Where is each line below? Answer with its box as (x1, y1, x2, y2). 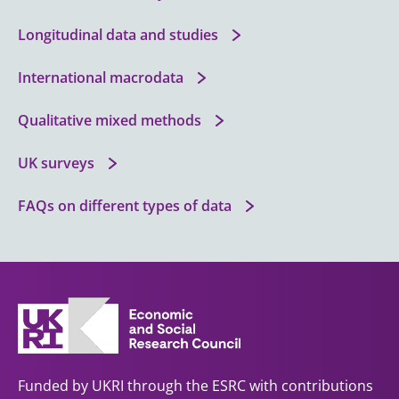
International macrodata (18, 67, 183, 87)
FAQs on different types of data (18, 195, 232, 216)
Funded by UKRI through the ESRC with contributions (18, 376, 373, 396)
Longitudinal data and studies (18, 24, 218, 45)
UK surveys (18, 152, 94, 173)
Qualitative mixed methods (18, 110, 201, 130)
